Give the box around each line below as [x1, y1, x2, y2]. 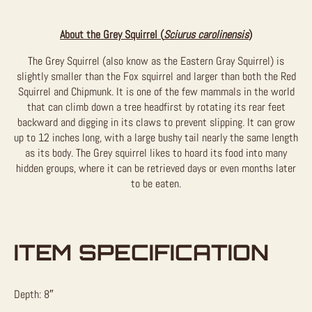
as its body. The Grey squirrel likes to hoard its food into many [25, 145, 287, 160]
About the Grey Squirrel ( [60, 26, 164, 42]
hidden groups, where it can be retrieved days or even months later [16, 160, 296, 175]
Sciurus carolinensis [164, 26, 249, 42]
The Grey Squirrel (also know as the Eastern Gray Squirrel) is [28, 53, 284, 68]
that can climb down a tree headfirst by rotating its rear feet [26, 99, 286, 114]
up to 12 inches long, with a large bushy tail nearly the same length [14, 130, 298, 145]
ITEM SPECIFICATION [14, 237, 269, 266]
